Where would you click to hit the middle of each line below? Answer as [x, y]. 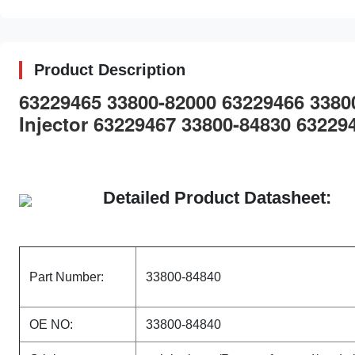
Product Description [110, 70]
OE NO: [51, 324]
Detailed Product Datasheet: [217, 198]
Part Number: [67, 277]
